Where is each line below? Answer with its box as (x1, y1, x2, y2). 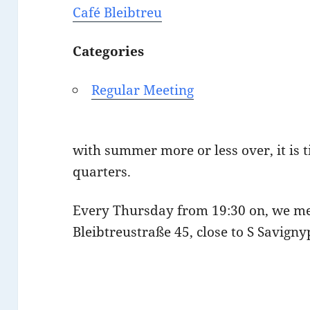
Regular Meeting (91, 81, 194, 100)
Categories (73, 42, 145, 61)
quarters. (73, 163, 131, 181)
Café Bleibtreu (73, 3, 163, 22)
